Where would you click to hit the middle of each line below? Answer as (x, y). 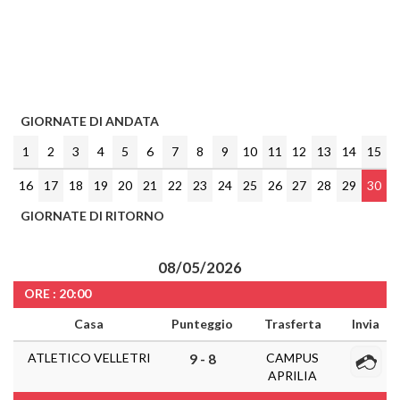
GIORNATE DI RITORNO (92, 216)
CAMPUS (292, 358)
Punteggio (202, 324)
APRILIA (292, 375)
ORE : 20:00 (58, 293)
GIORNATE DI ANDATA (90, 121)
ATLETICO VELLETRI (89, 358)
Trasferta (292, 324)
